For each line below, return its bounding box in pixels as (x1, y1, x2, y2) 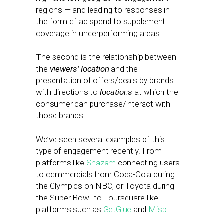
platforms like (36, 158, 86, 167)
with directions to (36, 87, 100, 97)
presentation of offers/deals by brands (36, 75, 174, 85)
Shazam (86, 158, 116, 167)
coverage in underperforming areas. (36, 28, 162, 38)
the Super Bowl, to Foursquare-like (36, 193, 158, 202)
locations (100, 87, 132, 97)
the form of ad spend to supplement (36, 17, 165, 26)
